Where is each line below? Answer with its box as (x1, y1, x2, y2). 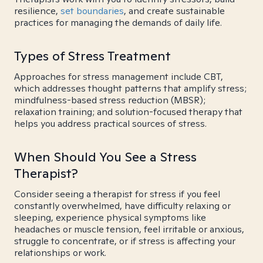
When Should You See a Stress (14, 149, 197, 165)
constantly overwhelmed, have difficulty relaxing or (14, 200, 231, 212)
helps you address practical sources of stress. (14, 117, 207, 130)
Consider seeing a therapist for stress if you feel (14, 188, 220, 200)
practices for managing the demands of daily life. (14, 16, 222, 29)
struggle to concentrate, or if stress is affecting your (14, 235, 235, 247)
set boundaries (60, 5, 124, 17)
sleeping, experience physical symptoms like (14, 211, 206, 224)
